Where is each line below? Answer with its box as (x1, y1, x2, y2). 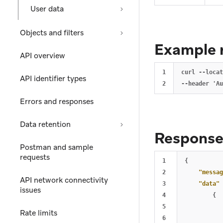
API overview (20, 51, 65, 61)
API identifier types (20, 74, 86, 84)
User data (30, 4, 64, 14)
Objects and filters (20, 28, 84, 38)
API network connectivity (20, 175, 108, 185)
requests (20, 152, 50, 162)
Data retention (20, 119, 71, 129)
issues (20, 185, 41, 195)
